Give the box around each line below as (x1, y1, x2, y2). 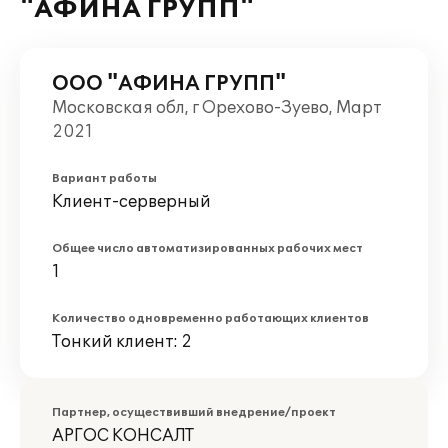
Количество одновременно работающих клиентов (52, 312, 369, 325)
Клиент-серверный (52, 192, 211, 212)
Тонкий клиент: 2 (52, 332, 192, 352)
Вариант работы (52, 172, 157, 185)
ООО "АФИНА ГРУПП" (52, 72, 286, 96)
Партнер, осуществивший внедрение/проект (52, 406, 336, 419)
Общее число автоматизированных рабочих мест (52, 242, 363, 255)
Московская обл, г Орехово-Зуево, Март (52, 98, 382, 118)
